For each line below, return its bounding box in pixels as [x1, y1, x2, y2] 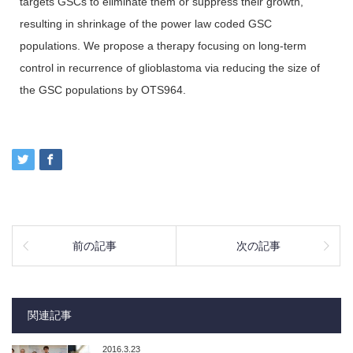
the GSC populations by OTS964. [20, 84, 186, 97]
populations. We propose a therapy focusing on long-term [20, 39, 307, 53]
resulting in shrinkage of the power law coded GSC [20, 17, 272, 31]
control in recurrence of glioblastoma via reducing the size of [20, 61, 320, 75]
